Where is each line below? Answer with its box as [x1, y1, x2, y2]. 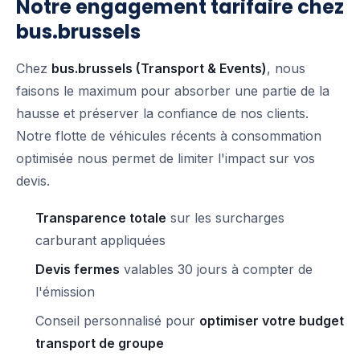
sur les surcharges [166, 210, 284, 227]
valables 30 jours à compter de [120, 261, 313, 278]
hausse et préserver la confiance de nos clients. [16, 105, 309, 122]
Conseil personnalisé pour [35, 313, 199, 329]
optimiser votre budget [199, 313, 344, 329]
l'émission [35, 284, 95, 301]
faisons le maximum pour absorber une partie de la [16, 83, 329, 100]
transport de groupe [35, 335, 164, 352]
